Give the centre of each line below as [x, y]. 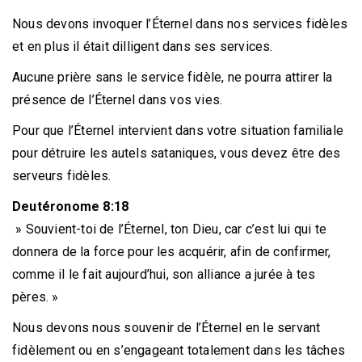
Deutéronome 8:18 [71, 207]
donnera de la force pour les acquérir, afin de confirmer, [172, 252]
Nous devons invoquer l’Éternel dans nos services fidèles [180, 24]
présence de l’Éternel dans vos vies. [118, 100]
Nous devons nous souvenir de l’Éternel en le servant [166, 328]
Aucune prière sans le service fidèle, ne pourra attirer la [173, 78]
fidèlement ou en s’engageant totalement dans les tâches [179, 351]
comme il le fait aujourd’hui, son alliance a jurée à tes [164, 275]
